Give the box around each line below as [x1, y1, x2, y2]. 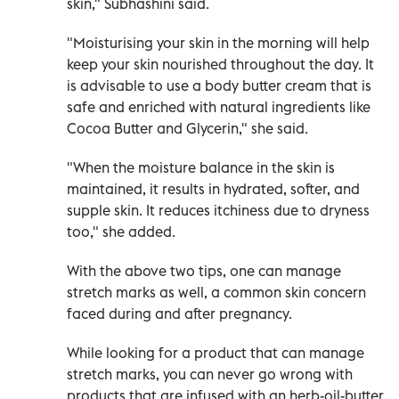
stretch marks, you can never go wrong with [67, 364, 353, 383]
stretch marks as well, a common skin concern [67, 282, 366, 301]
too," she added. [67, 222, 175, 240]
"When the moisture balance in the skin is [67, 158, 335, 176]
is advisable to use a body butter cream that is [67, 76, 371, 94]
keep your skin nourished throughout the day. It [67, 54, 374, 73]
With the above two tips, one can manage [67, 261, 341, 280]
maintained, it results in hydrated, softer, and [67, 179, 360, 198]
